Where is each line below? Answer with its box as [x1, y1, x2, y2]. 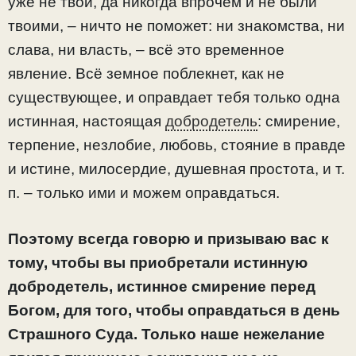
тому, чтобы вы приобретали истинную [8, 254, 308, 272]
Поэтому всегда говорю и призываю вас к [8, 230, 329, 248]
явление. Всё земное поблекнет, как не [8, 64, 284, 82]
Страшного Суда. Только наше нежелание [8, 326, 325, 343]
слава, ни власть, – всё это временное [8, 41, 284, 58]
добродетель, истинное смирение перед [8, 278, 315, 296]
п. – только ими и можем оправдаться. [8, 184, 280, 201]
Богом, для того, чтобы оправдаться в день [8, 302, 340, 319]
